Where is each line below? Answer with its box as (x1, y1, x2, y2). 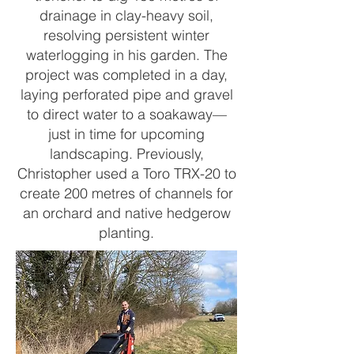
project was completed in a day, (25, 66, 228, 84)
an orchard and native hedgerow (22, 204, 231, 222)
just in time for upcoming (48, 125, 205, 143)
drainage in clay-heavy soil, (40, 6, 213, 24)
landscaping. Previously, (49, 145, 204, 163)
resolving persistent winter (43, 26, 209, 44)
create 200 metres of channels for (20, 184, 233, 202)
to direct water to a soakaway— (26, 105, 227, 123)
